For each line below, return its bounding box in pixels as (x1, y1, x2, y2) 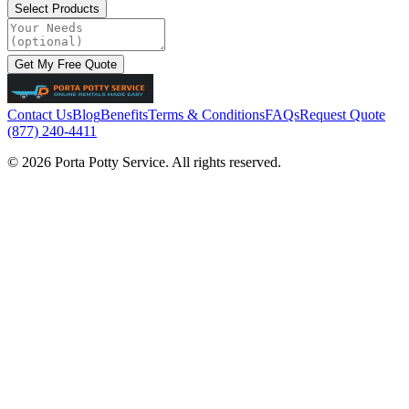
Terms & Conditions (148, 106, 265, 122)
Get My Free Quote (15, 57, 117, 71)
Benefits (100, 106, 148, 122)
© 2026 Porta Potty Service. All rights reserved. (7, 153, 281, 170)
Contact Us (7, 106, 72, 122)
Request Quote (299, 106, 385, 122)
